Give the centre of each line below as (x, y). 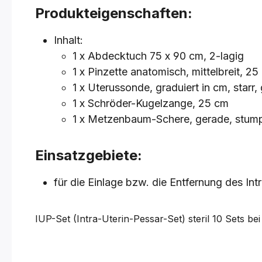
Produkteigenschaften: (114, 13)
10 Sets (230, 219)
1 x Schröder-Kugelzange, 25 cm (151, 103)
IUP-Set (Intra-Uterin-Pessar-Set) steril (124, 219)
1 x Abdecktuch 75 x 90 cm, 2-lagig (158, 56)
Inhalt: (68, 40)
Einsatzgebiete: (89, 155)
